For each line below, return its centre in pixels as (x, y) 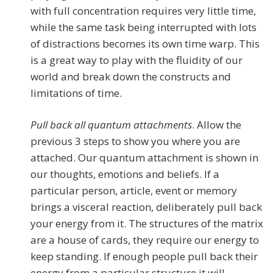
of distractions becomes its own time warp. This (145, 44)
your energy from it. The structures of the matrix (147, 224)
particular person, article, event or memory (134, 191)
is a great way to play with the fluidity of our (136, 60)
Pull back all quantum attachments (111, 125)
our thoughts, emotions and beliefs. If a (125, 174)
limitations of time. (76, 93)
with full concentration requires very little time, (143, 11)
